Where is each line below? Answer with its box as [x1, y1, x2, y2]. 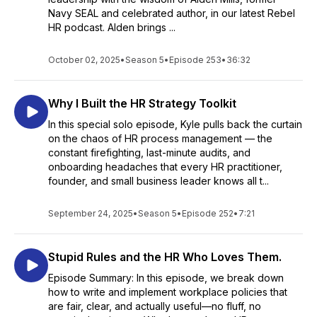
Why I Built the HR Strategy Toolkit [48, 96, 236, 110]
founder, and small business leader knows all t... [48, 175, 269, 187]
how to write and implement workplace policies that [48, 286, 287, 298]
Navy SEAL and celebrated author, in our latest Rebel [48, 7, 295, 19]
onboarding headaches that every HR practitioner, [48, 161, 282, 173]
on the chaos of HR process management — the [48, 132, 272, 144]
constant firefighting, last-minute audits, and [48, 146, 250, 158]
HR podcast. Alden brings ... [48, 21, 175, 33]
